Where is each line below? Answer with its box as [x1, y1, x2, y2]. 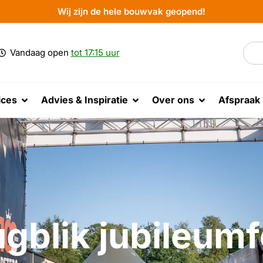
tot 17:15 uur [70, 47, 120, 58]
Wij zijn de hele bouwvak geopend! [58, 6, 205, 17]
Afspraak [218, 94, 260, 106]
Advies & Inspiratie [41, 94, 128, 106]
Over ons [152, 94, 194, 106]
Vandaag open [9, 47, 71, 58]
